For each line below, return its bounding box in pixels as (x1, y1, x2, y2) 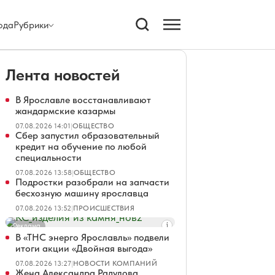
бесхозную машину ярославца (15, 187, 149, 199)
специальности (15, 152, 82, 163)
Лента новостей (6, 65, 120, 84)
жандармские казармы (15, 105, 115, 117)
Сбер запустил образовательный (15, 130, 160, 141)
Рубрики (14, 19, 49, 31)
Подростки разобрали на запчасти (15, 176, 169, 188)
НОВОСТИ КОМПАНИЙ (73, 259, 157, 268)
